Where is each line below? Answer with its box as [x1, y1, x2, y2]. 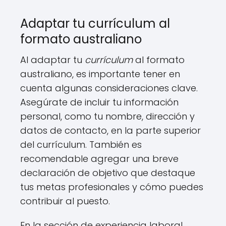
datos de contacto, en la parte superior [20, 124, 201, 137]
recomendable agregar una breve [20, 152, 179, 165]
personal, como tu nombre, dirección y [20, 109, 195, 123]
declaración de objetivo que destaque [20, 166, 195, 179]
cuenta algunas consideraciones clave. [20, 81, 198, 94]
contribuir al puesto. [20, 194, 110, 207]
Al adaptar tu [20, 53, 85, 66]
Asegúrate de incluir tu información [20, 95, 179, 108]
